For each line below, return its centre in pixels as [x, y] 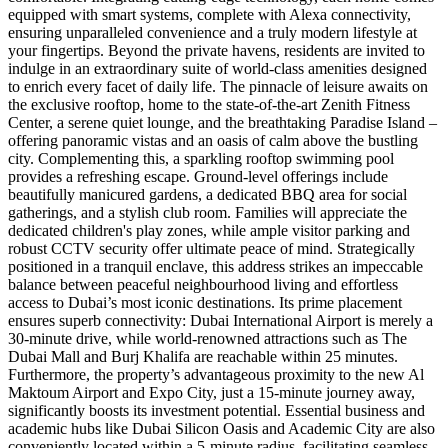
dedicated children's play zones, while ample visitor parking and [209, 231]
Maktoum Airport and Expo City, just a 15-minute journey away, [211, 393]
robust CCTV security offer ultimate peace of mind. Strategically [211, 249]
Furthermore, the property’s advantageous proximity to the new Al [216, 375]
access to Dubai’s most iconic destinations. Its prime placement [205, 303]
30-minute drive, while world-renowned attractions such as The [207, 339]
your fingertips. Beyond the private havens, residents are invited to [216, 51]
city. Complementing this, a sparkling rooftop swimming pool [201, 159]
